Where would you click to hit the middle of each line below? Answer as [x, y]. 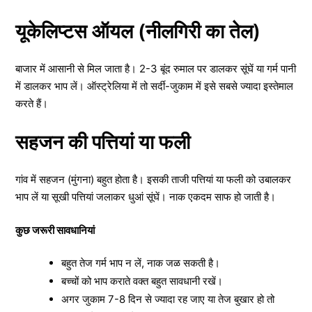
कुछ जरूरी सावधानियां [55, 230]
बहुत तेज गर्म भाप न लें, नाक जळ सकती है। [141, 263]
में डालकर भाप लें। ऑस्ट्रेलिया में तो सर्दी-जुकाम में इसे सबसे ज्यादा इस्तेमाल [154, 86]
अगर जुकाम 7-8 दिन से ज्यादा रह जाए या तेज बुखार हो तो [168, 299]
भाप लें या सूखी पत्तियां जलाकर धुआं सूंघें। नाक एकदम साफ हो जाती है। [146, 197]
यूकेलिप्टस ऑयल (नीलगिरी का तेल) [138, 31]
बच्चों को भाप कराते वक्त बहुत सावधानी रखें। [142, 281]
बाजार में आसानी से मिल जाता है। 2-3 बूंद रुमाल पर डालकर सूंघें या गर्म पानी [156, 68]
